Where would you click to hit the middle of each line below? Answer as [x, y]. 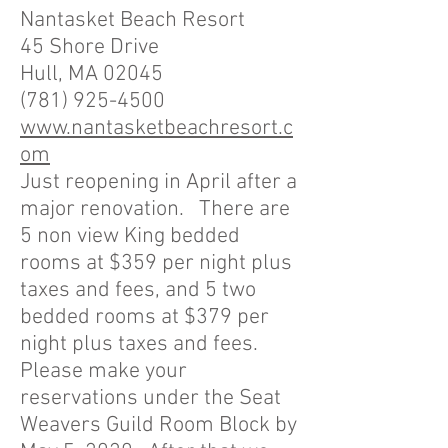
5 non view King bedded [130, 236]
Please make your [103, 371]
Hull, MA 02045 [91, 74]
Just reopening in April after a [158, 182]
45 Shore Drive [89, 47]
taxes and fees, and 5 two [138, 290]
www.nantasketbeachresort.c [156, 128]
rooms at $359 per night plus [156, 263]
